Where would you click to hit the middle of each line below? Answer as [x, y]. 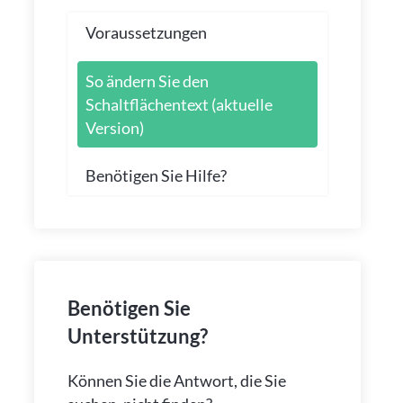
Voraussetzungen [146, 33]
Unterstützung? [137, 336]
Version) [114, 127]
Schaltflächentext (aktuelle [179, 104]
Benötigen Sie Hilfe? [156, 176]
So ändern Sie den [147, 81]
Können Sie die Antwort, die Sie [176, 381]
